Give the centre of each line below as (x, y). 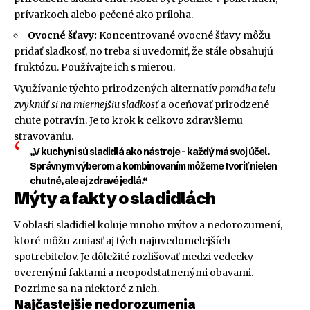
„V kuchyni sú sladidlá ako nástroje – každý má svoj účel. (149, 151)
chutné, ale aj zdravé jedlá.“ (88, 180)
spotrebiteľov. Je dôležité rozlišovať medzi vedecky (134, 257)
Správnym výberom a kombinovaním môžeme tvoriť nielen (153, 166)
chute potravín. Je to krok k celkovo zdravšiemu (128, 120)
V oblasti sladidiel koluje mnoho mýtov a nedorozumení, (148, 225)
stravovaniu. (44, 136)
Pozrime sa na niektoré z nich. (86, 289)
